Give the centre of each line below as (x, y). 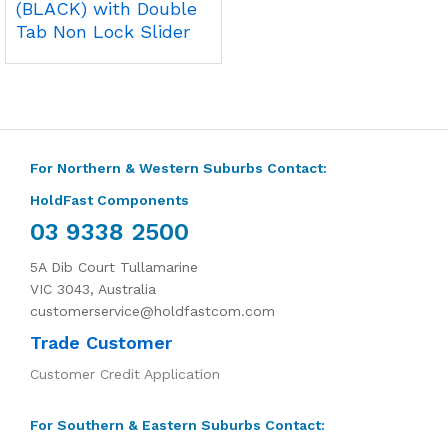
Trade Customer (101, 342)
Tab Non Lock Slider (103, 31)
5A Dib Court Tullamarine (114, 266)
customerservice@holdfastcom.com (152, 310)
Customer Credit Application (125, 373)
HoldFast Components (109, 199)
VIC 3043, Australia (93, 288)
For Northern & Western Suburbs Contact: (178, 167)
